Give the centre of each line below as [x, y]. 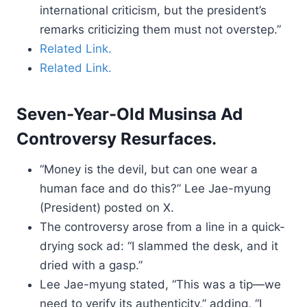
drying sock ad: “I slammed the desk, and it [159, 246]
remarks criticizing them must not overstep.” [160, 29]
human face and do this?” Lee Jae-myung [155, 188]
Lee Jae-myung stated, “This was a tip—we [160, 284]
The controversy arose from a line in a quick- [162, 227]
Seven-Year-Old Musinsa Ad [130, 114]
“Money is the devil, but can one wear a [149, 169]
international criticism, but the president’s [153, 10]
